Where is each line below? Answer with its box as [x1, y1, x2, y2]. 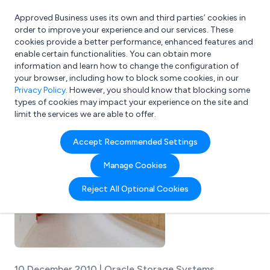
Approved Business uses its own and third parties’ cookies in [14, 13, 246, 23]
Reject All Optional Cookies [81, 184, 189, 194]
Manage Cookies [103, 160, 167, 171]
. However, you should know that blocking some [66, 85, 250, 95]
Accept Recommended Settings [72, 137, 198, 147]
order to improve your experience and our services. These [14, 25, 233, 35]
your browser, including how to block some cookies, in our [14, 73, 239, 83]
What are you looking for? [31, 61, 131, 71]
